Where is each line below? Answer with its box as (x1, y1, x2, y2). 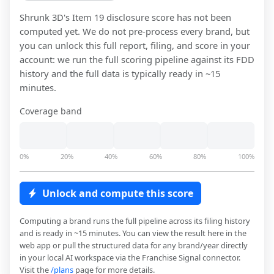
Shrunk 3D (20, 11, 64, 24)
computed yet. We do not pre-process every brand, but (20, 25, 250, 38)
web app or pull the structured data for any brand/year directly (20, 240, 248, 251)
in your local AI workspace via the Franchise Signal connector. (20, 252, 240, 264)
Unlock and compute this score (42, 187, 193, 201)
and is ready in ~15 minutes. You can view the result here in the (20, 228, 246, 239)
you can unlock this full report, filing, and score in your (20, 39, 250, 52)
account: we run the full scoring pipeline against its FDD (20, 53, 254, 66)
